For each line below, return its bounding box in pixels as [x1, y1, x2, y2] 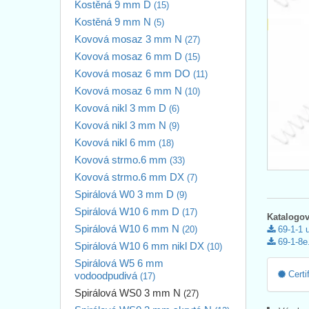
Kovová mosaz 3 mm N [74, 32, 185, 45]
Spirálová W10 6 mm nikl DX [74, 239, 207, 252]
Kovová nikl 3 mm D [74, 101, 169, 114]
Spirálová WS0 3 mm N [74, 286, 183, 299]
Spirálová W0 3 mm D [74, 188, 177, 200]
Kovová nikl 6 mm [74, 136, 159, 148]
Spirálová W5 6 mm [74, 257, 163, 269]
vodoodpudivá [74, 269, 140, 281]
